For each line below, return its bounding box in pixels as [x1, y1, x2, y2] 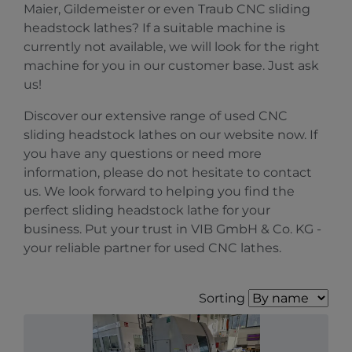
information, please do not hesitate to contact [24, 165, 312, 180]
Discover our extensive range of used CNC [24, 108, 288, 123]
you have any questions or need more [24, 146, 262, 161]
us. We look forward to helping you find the [24, 184, 295, 199]
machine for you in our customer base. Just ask [24, 58, 319, 73]
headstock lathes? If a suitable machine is [24, 20, 285, 35]
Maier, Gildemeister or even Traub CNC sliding [24, 2, 310, 16]
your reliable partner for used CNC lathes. [24, 240, 281, 255]
